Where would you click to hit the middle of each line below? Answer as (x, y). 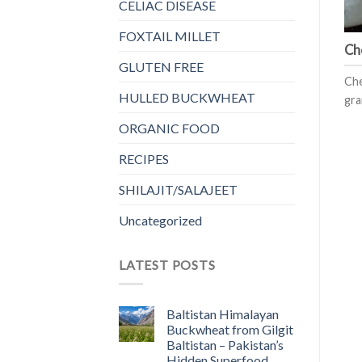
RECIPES (144, 158)
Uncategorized (160, 220)
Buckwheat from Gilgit (230, 330)
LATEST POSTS (167, 264)
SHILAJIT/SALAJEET (178, 189)
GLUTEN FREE (161, 66)
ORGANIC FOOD (169, 128)
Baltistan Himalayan (223, 314)
